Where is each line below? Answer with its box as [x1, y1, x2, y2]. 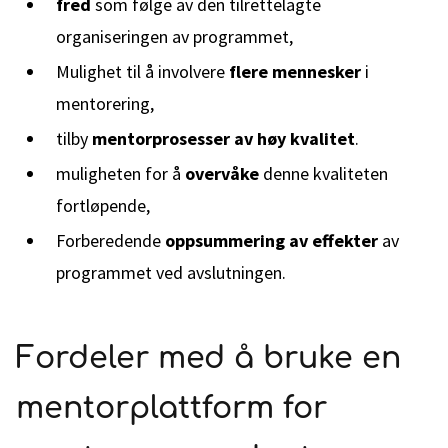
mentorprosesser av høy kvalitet [92, 127, 355, 150]
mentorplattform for [16, 392, 327, 425]
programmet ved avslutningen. [56, 261, 286, 284]
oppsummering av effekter [165, 229, 378, 252]
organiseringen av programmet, [56, 25, 293, 48]
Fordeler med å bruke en [16, 342, 401, 375]
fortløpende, [56, 194, 150, 217]
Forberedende [56, 229, 165, 252]
